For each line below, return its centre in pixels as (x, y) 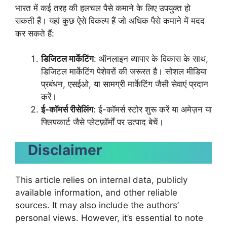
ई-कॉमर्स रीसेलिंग (67, 109)
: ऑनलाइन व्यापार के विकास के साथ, (151, 59)
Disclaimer (65, 150)
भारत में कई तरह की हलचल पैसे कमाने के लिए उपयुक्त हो (103, 8)
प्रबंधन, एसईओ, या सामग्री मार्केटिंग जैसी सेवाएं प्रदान (125, 84)
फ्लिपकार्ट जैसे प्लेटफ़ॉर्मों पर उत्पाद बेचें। (102, 122)
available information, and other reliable (96, 192)
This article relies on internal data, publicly (101, 180)
